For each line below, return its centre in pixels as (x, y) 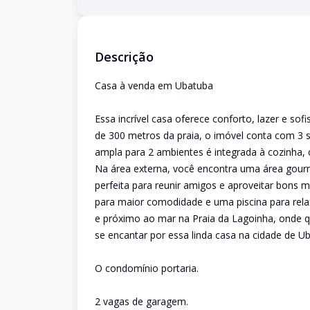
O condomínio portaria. (147, 268)
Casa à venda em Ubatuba (154, 85)
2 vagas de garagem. (142, 301)
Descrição (124, 57)
